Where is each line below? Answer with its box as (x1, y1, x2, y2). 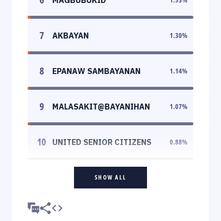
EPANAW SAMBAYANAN (52, 66, 141, 76)
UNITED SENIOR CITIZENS (52, 137, 151, 147)
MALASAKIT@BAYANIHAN (52, 101, 150, 111)
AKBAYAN (52, 30, 89, 40)
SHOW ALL (95, 173, 126, 182)
